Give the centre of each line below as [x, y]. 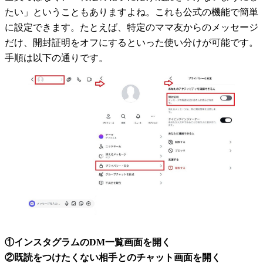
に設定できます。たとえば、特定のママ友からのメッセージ [131, 27]
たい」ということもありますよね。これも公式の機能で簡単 [131, 12]
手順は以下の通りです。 [56, 58]
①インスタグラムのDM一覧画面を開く [88, 242]
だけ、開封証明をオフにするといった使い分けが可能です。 [131, 43]
